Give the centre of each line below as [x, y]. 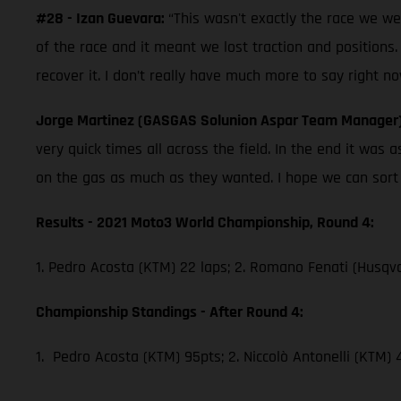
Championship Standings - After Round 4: [170, 311]
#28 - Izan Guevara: [102, 18]
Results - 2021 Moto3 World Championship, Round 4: [205, 222]
